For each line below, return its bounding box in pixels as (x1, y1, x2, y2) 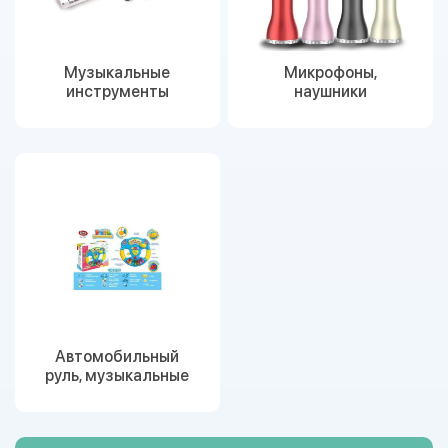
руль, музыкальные (45, 366, 190, 385)
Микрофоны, (283, 63, 378, 82)
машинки (83, 385, 152, 404)
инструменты (65, 82, 169, 101)
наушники (294, 82, 368, 101)
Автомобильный (55, 347, 180, 366)
